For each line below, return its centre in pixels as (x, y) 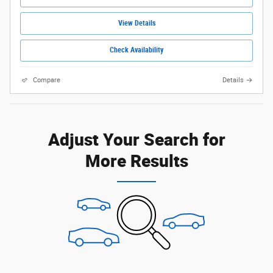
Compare (47, 80)
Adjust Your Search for (136, 139)
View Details (136, 23)
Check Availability (136, 50)
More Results (136, 160)
